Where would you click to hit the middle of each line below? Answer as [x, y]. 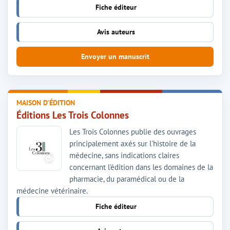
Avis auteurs [116, 32]
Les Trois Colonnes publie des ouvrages [133, 131]
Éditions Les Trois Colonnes [73, 115]
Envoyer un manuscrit [115, 56]
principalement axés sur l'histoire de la [132, 143]
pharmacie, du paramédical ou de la [127, 179]
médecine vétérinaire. [52, 190]
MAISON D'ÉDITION [46, 102]
